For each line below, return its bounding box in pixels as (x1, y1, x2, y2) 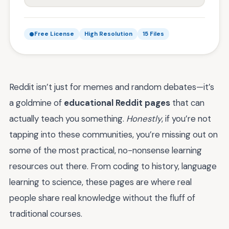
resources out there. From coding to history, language (9, 161, 217, 172)
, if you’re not (162, 113, 211, 124)
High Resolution (84, 30, 132, 38)
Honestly (126, 113, 162, 124)
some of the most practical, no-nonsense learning (9, 145, 202, 156)
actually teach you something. (9, 113, 126, 124)
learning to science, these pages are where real (9, 176, 192, 188)
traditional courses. (9, 208, 82, 219)
